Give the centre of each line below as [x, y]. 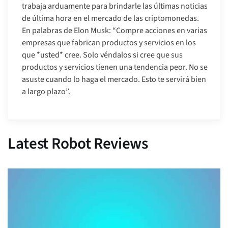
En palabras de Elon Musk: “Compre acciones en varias [115, 31]
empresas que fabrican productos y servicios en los [109, 43]
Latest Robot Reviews [78, 144]
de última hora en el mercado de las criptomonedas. [110, 19]
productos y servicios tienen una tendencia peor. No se [115, 67]
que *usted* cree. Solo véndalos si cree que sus [102, 55]
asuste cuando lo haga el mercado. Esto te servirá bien [114, 80]
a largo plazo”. [46, 92]
